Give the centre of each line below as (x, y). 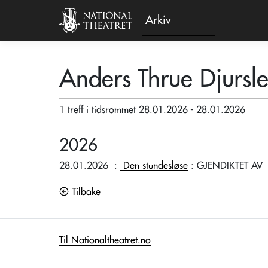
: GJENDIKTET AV (225, 166)
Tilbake (85, 192)
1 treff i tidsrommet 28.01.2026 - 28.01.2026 (152, 110)
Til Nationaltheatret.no (105, 240)
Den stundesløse (156, 166)
